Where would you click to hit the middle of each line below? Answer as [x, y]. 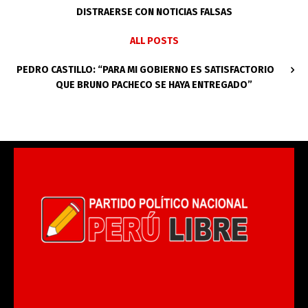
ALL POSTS [154, 41]
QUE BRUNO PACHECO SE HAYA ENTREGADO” [154, 85]
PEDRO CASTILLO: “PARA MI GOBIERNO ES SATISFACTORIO [145, 69]
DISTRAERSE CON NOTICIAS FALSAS [154, 12]
